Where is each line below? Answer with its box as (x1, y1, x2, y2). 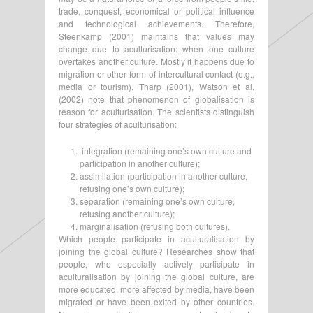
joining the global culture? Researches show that (59, 245, 254, 257)
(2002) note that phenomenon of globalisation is (59, 92, 254, 105)
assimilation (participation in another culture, (80, 169, 247, 182)
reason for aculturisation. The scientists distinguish (59, 105, 254, 117)
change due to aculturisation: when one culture (59, 42, 254, 54)
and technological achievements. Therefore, (59, 17, 254, 29)
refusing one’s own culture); (80, 182, 184, 194)
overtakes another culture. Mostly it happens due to (59, 54, 254, 67)
